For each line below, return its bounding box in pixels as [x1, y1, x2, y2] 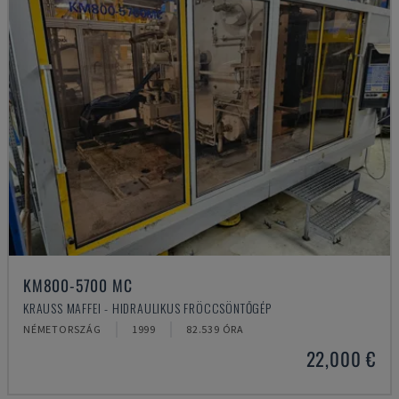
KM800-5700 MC [23, 273, 133, 297]
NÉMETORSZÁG [23, 322, 102, 336]
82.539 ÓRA [186, 322, 245, 336]
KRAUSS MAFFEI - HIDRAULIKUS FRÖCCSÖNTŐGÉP [23, 298, 272, 317]
